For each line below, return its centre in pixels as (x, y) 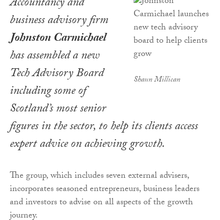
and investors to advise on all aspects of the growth (101, 203)
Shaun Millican (157, 81)
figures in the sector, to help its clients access (104, 128)
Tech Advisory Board (57, 75)
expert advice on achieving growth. (87, 145)
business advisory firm (59, 22)
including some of (48, 92)
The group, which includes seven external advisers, (99, 177)
